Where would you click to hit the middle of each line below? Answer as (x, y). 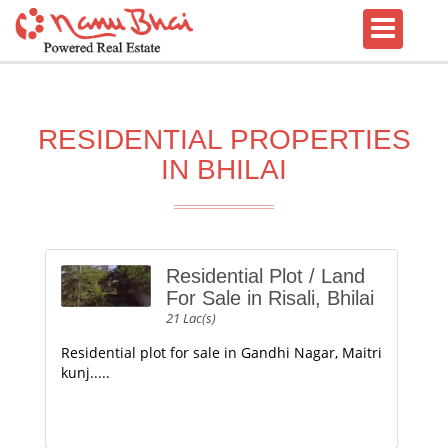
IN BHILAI (224, 169)
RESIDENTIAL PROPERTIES (224, 139)
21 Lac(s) (191, 318)
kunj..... (85, 372)
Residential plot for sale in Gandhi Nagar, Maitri (221, 352)
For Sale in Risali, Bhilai (270, 298)
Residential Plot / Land (265, 276)
